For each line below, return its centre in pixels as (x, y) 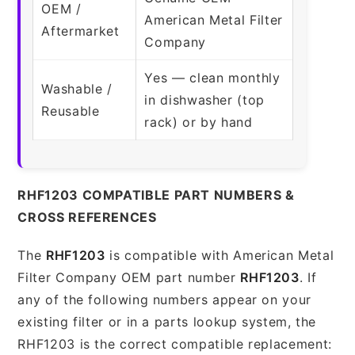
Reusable (71, 111)
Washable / (77, 88)
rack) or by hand (198, 122)
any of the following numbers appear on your (164, 299)
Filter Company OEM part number (129, 277)
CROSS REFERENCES (87, 217)
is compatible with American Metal (219, 255)
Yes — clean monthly (212, 77)
